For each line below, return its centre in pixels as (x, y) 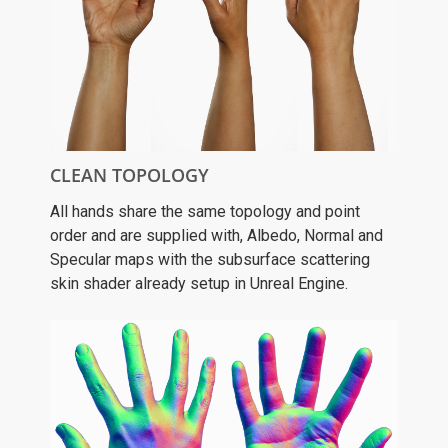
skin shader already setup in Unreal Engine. (199, 283)
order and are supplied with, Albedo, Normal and (216, 235)
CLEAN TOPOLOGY (129, 174)
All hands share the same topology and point (205, 211)
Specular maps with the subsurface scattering (210, 259)
